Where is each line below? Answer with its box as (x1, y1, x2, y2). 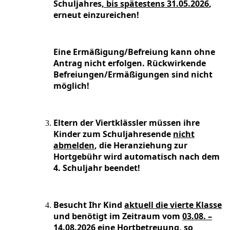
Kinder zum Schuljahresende (53, 128, 173, 140)
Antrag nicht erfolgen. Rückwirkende (53, 57, 206, 69)
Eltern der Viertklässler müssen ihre (53, 117, 200, 129)
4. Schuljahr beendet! (53, 162, 140, 174)
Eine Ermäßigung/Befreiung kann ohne (53, 46, 215, 58)
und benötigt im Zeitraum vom (53, 210, 182, 222)
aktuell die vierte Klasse (124, 199, 222, 211)
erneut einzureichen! (53, 9, 139, 21)
